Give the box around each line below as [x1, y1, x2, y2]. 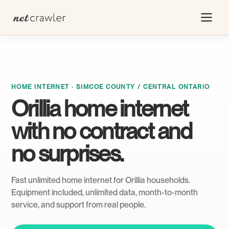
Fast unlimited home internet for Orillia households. [11, 175, 190, 185]
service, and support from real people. [11, 200, 146, 210]
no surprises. [11, 140, 124, 167]
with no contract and [11, 118, 192, 145]
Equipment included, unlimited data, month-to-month [11, 188, 198, 197]
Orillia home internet [11, 95, 189, 122]
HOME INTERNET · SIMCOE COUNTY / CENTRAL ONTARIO [11, 83, 210, 90]
